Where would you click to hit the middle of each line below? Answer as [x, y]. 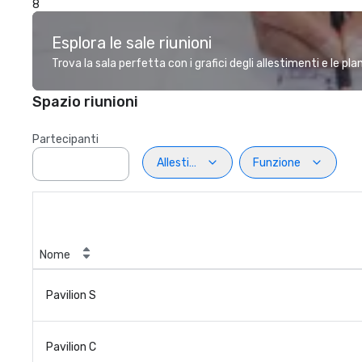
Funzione [277, 162]
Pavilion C [71, 347]
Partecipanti [65, 139]
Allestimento [190, 162]
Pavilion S [71, 295]
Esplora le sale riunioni [132, 43]
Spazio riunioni [85, 102]
